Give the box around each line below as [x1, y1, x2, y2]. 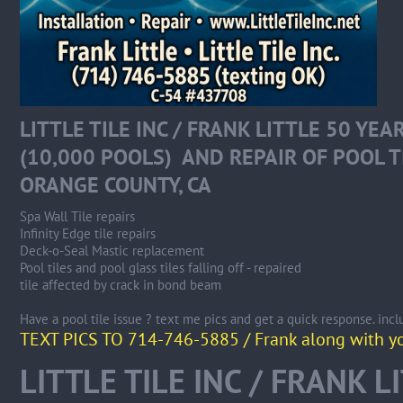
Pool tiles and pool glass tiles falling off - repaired [19, 259, 301, 276]
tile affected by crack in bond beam [19, 276, 221, 293]
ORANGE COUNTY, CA [19, 171, 211, 199]
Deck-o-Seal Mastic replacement [19, 242, 204, 259]
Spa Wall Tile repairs [19, 208, 135, 225]
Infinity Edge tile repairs [19, 225, 156, 242]
